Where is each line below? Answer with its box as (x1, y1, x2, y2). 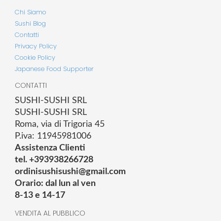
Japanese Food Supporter (15, 64, 94, 74)
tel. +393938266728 (15, 155, 93, 164)
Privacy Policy (15, 41, 57, 51)
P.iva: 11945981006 (15, 131, 91, 141)
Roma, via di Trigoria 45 (15, 119, 105, 129)
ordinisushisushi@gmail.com (15, 167, 126, 176)
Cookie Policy (15, 52, 55, 62)
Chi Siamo (15, 7, 46, 17)
